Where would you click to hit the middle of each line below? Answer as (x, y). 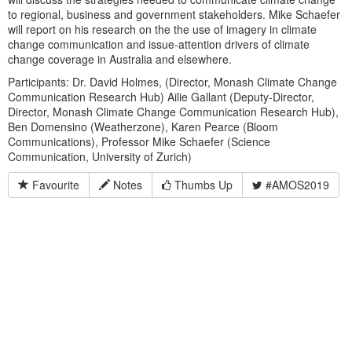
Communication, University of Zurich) (100, 156)
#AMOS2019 (296, 185)
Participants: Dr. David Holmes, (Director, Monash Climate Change (172, 82)
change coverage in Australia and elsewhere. (121, 59)
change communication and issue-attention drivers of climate (159, 44)
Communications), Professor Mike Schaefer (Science (139, 141)
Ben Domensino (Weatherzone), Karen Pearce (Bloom (143, 126)
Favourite (54, 185)
